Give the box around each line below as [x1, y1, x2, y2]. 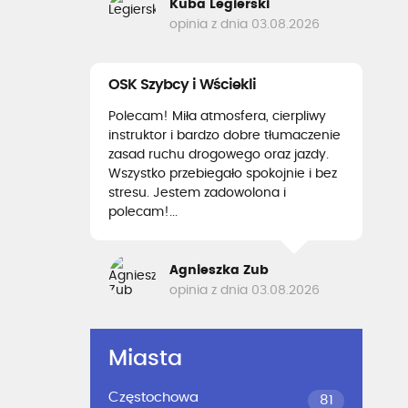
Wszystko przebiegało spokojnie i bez [108, 168, 337, 180]
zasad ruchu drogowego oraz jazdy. [108, 148, 329, 161]
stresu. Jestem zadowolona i [108, 187, 286, 199]
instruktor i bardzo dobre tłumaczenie [108, 129, 341, 142]
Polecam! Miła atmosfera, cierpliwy [108, 110, 326, 123]
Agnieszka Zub [169, 263, 269, 277]
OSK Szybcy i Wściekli [108, 77, 256, 92]
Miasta [108, 348, 182, 370]
